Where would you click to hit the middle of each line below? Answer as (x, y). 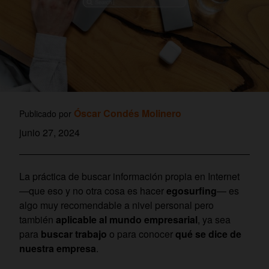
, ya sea (214, 219)
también (38, 219)
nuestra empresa (58, 248)
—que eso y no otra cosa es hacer (93, 190)
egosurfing (192, 190)
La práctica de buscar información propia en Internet (129, 176)
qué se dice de (208, 234)
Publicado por (47, 113)
